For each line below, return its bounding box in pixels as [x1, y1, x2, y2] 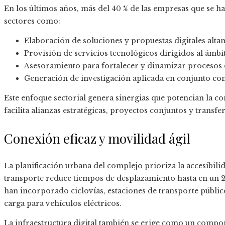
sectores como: [4, 17, 60, 26]
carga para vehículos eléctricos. [4, 199, 122, 208]
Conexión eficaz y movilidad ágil [4, 130, 190, 148]
